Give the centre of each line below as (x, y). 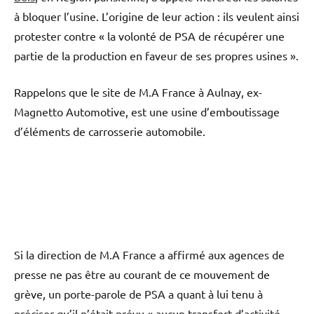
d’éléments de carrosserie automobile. (110, 131)
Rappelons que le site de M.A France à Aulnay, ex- (138, 92)
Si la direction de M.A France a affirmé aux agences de (149, 255)
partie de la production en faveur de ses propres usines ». (156, 56)
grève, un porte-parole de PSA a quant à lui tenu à (138, 294)
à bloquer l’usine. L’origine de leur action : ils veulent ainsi (157, 16)
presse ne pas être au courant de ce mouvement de (142, 274)
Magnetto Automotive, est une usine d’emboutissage (147, 112)
